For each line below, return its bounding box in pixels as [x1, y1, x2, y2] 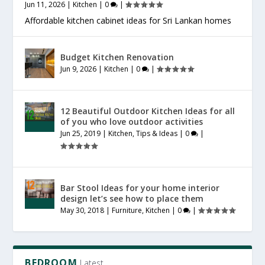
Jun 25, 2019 [60, 128, 101, 138]
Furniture [112, 205, 143, 215]
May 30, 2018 [60, 205, 105, 215]
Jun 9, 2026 [60, 63, 97, 74]
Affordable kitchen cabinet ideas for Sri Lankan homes [25, 14, 232, 26]
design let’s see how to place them [60, 192, 204, 204]
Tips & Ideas [136, 128, 178, 138]
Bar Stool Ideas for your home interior [60, 182, 220, 193]
